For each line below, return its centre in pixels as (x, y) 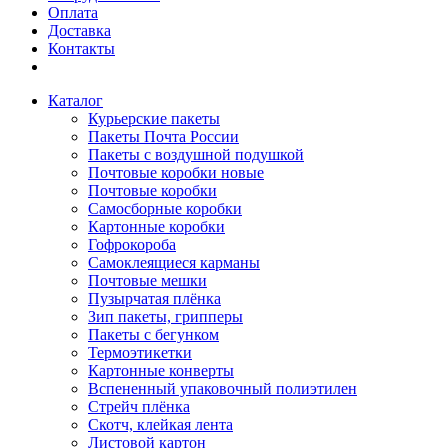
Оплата (73, 12)
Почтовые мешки (147, 280)
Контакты (81, 48)
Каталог (75, 100)
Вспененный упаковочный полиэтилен (222, 388)
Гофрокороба (132, 244)
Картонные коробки (156, 226)
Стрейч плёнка (139, 406)
